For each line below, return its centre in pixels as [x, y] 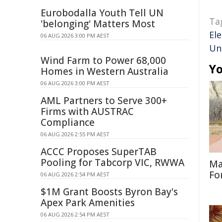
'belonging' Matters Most [98, 24]
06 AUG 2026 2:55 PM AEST [75, 134]
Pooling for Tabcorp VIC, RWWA [112, 163]
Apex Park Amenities [88, 203]
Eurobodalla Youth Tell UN [102, 13]
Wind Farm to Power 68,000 [103, 60]
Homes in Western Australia [105, 71]
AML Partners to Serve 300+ [104, 101]
